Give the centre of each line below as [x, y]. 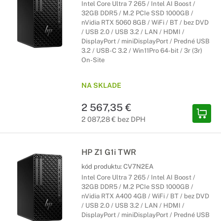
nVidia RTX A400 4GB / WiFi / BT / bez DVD [145, 196]
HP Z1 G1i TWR [109, 152]
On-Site [93, 60]
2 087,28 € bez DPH [113, 119]
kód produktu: [102, 166]
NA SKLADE [101, 85]
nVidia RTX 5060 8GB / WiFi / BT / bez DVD [145, 22]
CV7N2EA [138, 166]
